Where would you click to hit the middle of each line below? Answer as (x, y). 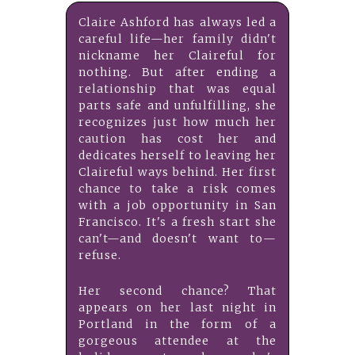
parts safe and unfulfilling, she (177, 106)
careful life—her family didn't (177, 39)
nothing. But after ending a (177, 73)
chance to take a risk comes (177, 189)
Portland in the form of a (177, 324)
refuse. (100, 256)
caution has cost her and (177, 139)
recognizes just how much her (177, 122)
